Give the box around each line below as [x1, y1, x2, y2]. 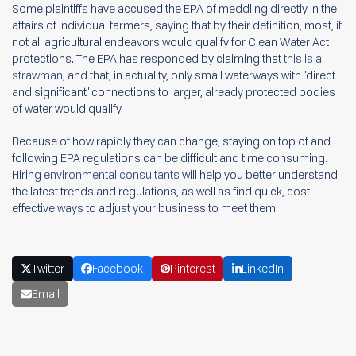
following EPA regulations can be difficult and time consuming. [12, 150, 327, 165]
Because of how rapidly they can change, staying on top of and [12, 133, 331, 149]
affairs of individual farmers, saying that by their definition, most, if [12, 17, 342, 33]
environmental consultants [44, 167, 180, 182]
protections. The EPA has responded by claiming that [12, 51, 284, 66]
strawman [12, 68, 63, 83]
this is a [284, 51, 322, 66]
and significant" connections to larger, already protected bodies [12, 84, 335, 99]
